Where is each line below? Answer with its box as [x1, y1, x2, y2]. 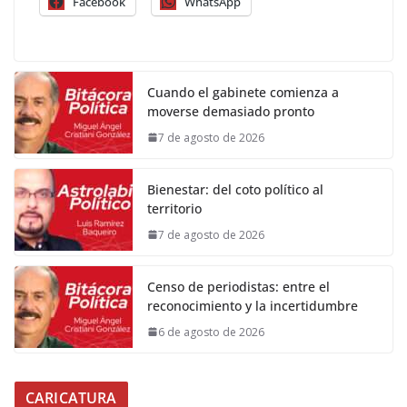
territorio [147, 199, 202, 217]
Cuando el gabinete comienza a [147, 83, 339, 101]
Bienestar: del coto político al [147, 180, 323, 198]
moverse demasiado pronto [147, 102, 314, 120]
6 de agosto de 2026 [158, 323, 264, 340]
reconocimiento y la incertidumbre [147, 296, 358, 314]
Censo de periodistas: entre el [147, 277, 330, 295]
